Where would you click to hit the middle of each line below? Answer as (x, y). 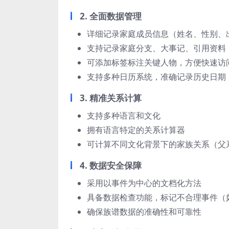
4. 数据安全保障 (111, 165)
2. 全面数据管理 (111, 16)
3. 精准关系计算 (111, 98)
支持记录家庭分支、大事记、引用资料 (156, 48)
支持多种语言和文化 (124, 116)
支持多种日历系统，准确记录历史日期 (156, 77)
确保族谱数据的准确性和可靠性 (144, 212)
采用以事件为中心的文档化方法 (144, 183)
